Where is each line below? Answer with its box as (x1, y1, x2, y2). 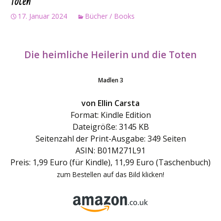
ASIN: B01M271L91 (75, 145, 146, 156)
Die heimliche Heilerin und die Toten (24, 48, 197, 61)
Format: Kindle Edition (70, 110, 151, 120)
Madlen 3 (98, 76, 123, 84)
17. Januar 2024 (18, 11, 67, 21)
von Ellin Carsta (81, 98, 140, 109)
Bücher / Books (85, 11, 135, 21)
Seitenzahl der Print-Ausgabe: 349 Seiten (35, 133, 186, 144)
